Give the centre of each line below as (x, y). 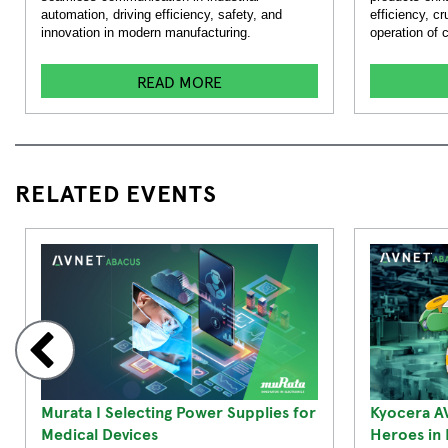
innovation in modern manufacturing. (146, 33)
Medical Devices (99, 432)
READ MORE (179, 81)
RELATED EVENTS (116, 192)
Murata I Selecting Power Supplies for (178, 410)
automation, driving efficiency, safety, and (161, 15)
